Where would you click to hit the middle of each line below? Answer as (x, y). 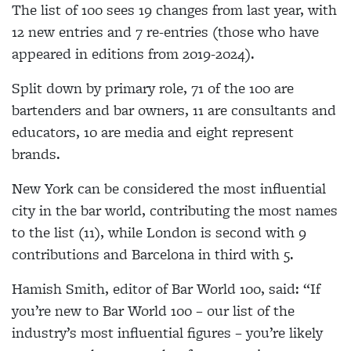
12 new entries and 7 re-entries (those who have (165, 32)
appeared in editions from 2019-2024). (133, 54)
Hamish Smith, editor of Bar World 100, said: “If (166, 289)
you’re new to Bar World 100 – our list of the (153, 311)
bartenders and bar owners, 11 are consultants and (174, 110)
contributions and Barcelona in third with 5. (153, 254)
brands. (36, 154)
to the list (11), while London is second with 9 (159, 232)
